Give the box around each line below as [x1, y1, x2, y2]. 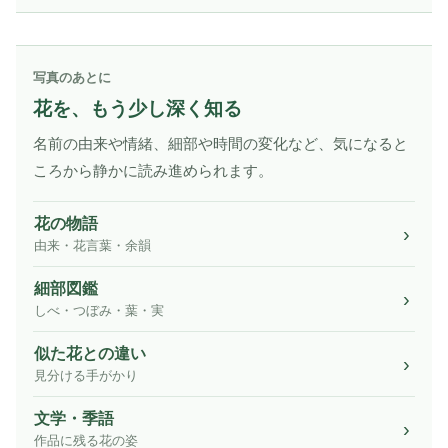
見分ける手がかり [34, 369, 138, 384]
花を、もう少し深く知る [33, 98, 242, 120]
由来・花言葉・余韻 [34, 239, 151, 254]
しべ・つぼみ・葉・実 [34, 304, 164, 319]
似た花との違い [34, 345, 146, 363]
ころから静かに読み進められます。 [33, 162, 273, 180]
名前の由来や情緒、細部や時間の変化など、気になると [33, 135, 408, 153]
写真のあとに [33, 70, 111, 86]
